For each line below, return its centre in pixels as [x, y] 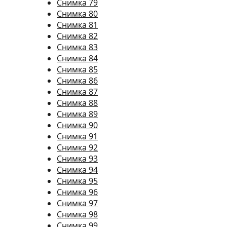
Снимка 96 [77, 192]
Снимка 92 [77, 147]
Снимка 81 [77, 25]
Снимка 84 [77, 58]
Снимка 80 [77, 14]
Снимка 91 [77, 136]
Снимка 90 [77, 125]
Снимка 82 [77, 36]
